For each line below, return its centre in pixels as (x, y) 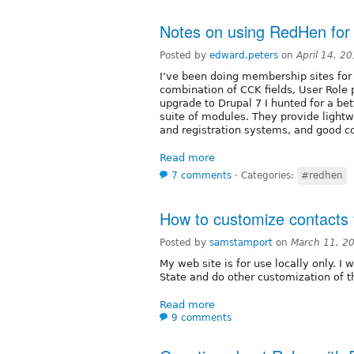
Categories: (269, 175)
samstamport (241, 242)
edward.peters (244, 55)
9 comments (201, 317)
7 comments (201, 175)
